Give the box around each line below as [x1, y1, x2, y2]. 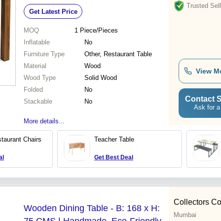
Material [24, 62, 46, 70]
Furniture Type [24, 50, 65, 58]
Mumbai [174, 211, 196, 219]
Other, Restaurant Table [84, 50, 152, 58]
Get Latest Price [29, 7, 77, 15]
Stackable [24, 98, 52, 106]
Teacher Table [94, 136, 134, 144]
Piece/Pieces [79, 27, 118, 35]
